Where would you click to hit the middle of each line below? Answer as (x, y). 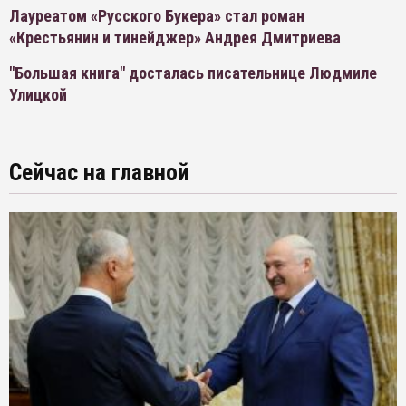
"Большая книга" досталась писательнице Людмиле (193, 73)
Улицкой (38, 95)
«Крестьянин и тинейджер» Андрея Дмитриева (175, 38)
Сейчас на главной (99, 172)
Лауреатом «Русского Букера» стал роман (157, 16)
